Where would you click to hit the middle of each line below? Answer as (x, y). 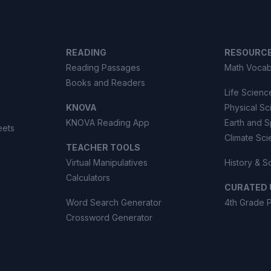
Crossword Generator (109, 217)
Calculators (88, 178)
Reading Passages (103, 67)
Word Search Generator (113, 202)
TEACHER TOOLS (103, 147)
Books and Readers (105, 83)
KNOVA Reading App (107, 122)
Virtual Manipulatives (106, 162)
